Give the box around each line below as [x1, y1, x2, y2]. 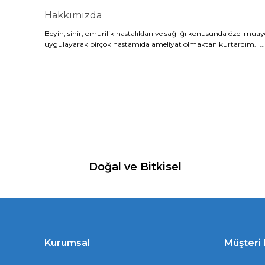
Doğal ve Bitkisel [89, 160, 182, 173]
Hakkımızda [44, 9, 102, 21]
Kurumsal [44, 237, 90, 248]
